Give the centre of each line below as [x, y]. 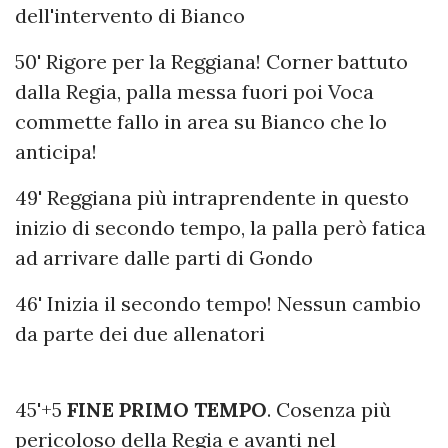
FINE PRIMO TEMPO [167, 410]
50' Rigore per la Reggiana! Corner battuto [211, 62]
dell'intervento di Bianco [130, 16]
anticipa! [56, 152]
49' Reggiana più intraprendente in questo [212, 198]
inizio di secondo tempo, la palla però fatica [220, 228]
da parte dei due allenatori [140, 334]
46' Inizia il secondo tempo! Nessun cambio [218, 304]
